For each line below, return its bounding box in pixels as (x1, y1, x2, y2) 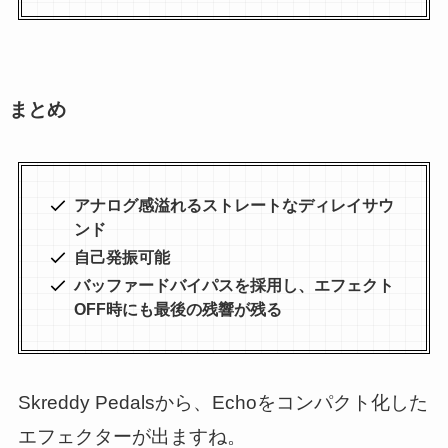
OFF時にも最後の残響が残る (73, 300, 282, 318)
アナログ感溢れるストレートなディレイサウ (73, 196, 394, 214)
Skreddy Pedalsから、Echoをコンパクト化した (17, 391, 428, 413)
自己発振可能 (73, 248, 170, 266)
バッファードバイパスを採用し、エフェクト (73, 276, 394, 294)
